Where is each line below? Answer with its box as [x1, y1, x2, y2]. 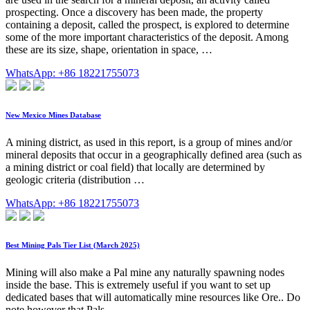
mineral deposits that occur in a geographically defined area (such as [6, 148, 302, 161]
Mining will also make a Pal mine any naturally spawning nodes [6, 266, 284, 278]
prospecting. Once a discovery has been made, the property [6, 6, 263, 18]
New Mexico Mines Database [6, 110, 101, 119]
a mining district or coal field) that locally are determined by [6, 161, 265, 173]
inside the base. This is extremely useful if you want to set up [6, 278, 271, 291]
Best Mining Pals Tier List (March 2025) [6, 240, 140, 249]
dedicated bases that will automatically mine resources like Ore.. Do [6, 291, 300, 303]
